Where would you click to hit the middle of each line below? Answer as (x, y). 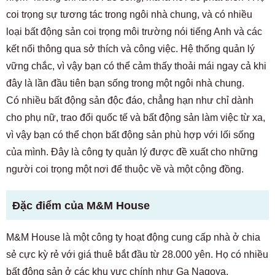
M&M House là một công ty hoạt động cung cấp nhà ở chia (133, 237)
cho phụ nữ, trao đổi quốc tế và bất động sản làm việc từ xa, (136, 118)
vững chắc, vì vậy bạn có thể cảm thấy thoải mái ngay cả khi (136, 66)
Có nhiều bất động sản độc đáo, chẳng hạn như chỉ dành (130, 100)
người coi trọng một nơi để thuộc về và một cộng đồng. (125, 169)
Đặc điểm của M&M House (81, 206)
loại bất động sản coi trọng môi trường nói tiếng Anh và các (134, 32)
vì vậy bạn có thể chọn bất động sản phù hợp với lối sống (130, 135)
